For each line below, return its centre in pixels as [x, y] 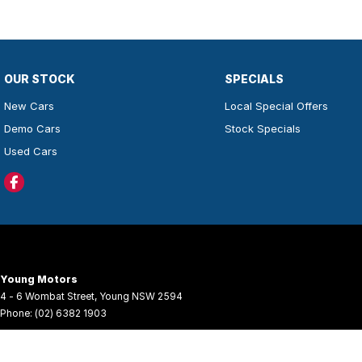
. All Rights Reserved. [117, 343]
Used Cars [31, 152]
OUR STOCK [40, 79]
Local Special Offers [276, 106]
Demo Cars [32, 129]
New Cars [29, 106]
